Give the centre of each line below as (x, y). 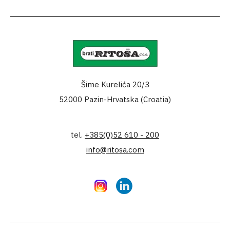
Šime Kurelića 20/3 (115, 85)
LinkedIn (132, 185)
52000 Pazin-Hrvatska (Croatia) (115, 100)
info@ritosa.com (115, 150)
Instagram (111, 185)
